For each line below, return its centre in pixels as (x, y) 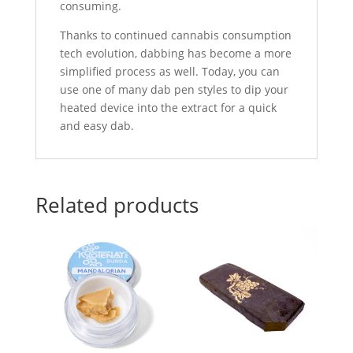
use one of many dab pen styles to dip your (174, 90)
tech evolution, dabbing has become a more (175, 54)
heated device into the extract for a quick (168, 108)
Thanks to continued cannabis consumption (175, 35)
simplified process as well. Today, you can (169, 72)
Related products (117, 205)
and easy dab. (97, 126)
